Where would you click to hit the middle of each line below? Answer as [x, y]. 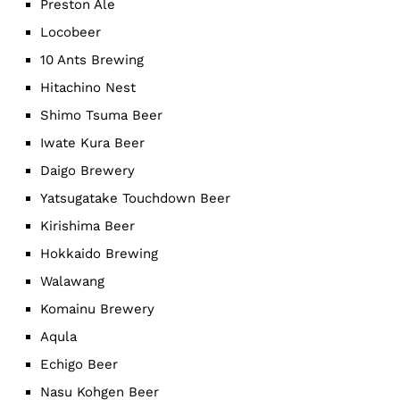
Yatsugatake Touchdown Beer [135, 198]
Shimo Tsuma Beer [101, 115]
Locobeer [71, 32]
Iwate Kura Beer [92, 143]
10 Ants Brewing [92, 60]
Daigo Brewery [87, 171]
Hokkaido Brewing [99, 254]
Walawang [72, 281]
